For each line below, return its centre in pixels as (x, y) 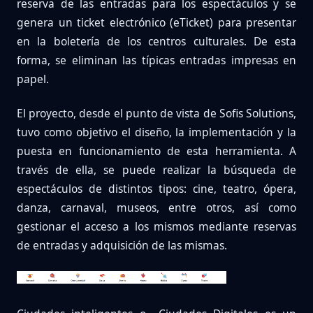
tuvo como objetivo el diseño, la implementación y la (156, 132)
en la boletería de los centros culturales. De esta (156, 42)
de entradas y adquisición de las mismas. (122, 246)
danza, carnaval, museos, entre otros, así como (156, 208)
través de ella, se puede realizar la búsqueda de (156, 170)
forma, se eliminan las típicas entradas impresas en (156, 60)
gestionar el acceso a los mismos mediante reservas (156, 227)
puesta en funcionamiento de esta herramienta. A (156, 151)
